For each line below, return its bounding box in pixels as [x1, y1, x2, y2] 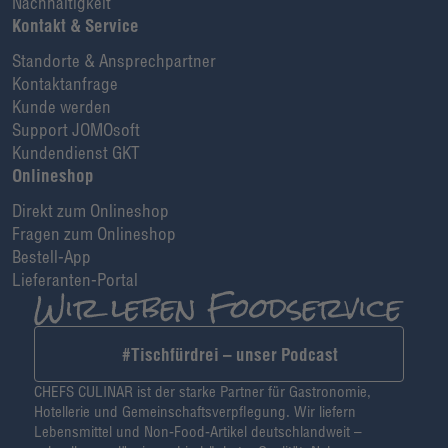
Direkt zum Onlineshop [12, 199, 169, 221]
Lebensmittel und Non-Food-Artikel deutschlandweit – [34, 422, 362, 442]
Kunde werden [12, 95, 111, 117]
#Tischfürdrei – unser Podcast [122, 343, 339, 365]
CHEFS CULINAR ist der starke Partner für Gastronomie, [34, 382, 371, 402]
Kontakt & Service [12, 14, 139, 36]
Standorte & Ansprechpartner [12, 49, 216, 71]
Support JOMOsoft [12, 118, 140, 140]
